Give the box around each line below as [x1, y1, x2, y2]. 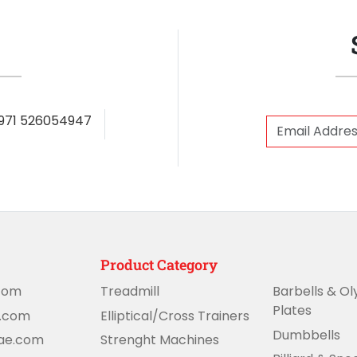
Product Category [100, 254, 218, 274]
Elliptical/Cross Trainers [100, 306, 249, 325]
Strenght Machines [100, 330, 219, 349]
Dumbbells [273, 325, 340, 344]
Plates [273, 301, 312, 320]
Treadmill [100, 282, 159, 301]
